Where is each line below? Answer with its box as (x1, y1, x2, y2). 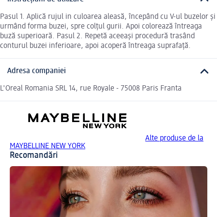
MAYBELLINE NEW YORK (10, 142, 85, 151)
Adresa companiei (7, 67, 66, 75)
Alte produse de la (145, 135, 203, 143)
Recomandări (10, 151, 58, 160)
